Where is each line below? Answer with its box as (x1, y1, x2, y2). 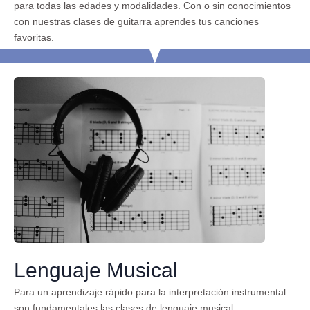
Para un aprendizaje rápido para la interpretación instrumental (14, 286, 286, 298)
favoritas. (14, 32, 54, 44)
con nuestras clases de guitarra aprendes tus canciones (14, 16, 259, 28)
